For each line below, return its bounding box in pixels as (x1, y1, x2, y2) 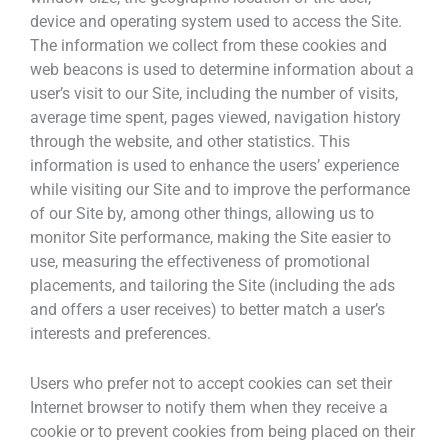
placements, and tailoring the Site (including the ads (30, 275, 395, 295)
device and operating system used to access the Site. (30, 11, 402, 31)
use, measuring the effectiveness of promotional (30, 251, 370, 271)
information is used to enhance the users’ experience (30, 155, 399, 175)
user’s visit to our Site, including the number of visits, (30, 83, 398, 103)
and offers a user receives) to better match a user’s (30, 299, 385, 319)
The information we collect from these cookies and (30, 35, 387, 55)
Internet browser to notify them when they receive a (30, 398, 388, 418)
